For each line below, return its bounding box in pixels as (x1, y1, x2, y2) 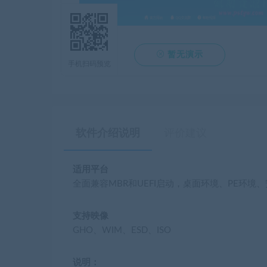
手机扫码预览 (67, 60, 111, 67)
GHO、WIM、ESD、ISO (73, 226, 171, 235)
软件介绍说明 (76, 128, 140, 139)
